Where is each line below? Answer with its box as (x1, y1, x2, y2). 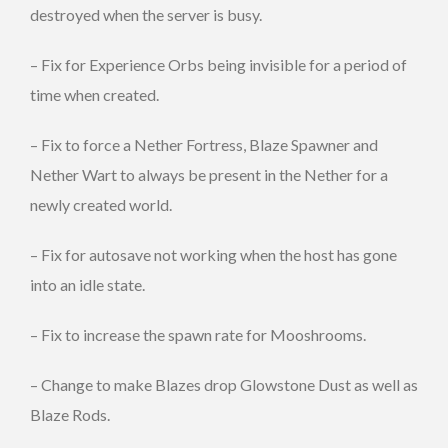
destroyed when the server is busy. (30, 4, 262, 24)
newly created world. (30, 194, 172, 214)
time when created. (30, 84, 159, 104)
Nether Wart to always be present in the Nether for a (30, 164, 388, 184)
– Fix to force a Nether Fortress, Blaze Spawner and (30, 134, 378, 154)
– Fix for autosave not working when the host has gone (30, 244, 397, 264)
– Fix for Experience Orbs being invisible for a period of (30, 54, 407, 74)
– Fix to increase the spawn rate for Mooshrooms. (30, 324, 366, 344)
